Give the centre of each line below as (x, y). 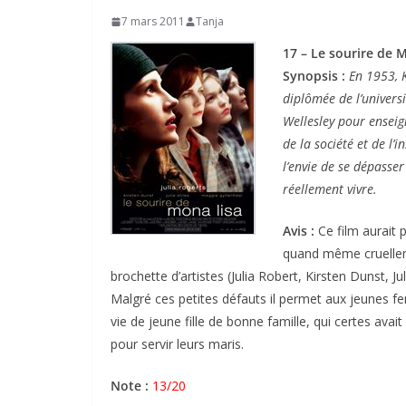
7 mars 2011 (153, 21)
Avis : (299, 231)
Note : (131, 386)
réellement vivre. (330, 189)
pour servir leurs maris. (177, 344)
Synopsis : (314, 76)
